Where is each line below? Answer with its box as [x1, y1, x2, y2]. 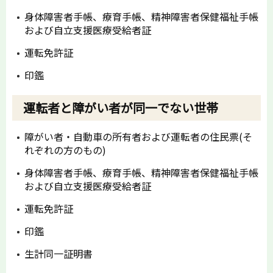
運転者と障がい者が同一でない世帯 [23, 99, 218, 117]
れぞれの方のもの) [24, 143, 106, 158]
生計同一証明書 [24, 246, 93, 261]
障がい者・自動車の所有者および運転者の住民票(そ [24, 129, 252, 144]
